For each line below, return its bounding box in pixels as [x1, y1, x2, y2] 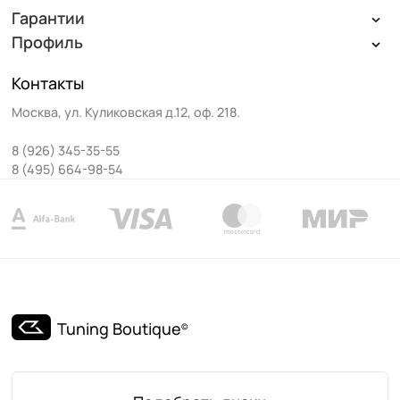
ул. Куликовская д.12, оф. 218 [63, 103, 237, 121]
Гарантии [11, 6, 85, 29]
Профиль [11, 31, 83, 54]
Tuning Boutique [57, 317, 182, 339]
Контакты [11, 71, 84, 94]
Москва [11, 103, 58, 121]
